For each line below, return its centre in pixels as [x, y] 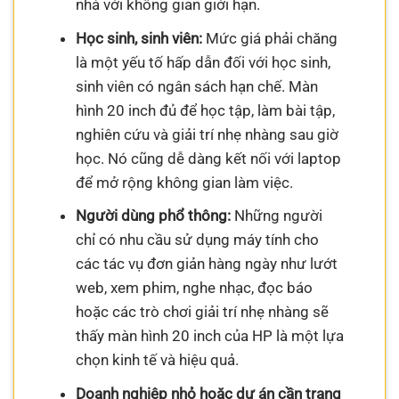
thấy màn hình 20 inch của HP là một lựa [209, 336]
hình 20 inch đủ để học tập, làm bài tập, [205, 110]
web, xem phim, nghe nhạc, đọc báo [194, 288]
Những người [276, 216]
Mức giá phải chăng [269, 38]
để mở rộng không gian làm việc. [184, 182]
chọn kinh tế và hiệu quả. [157, 360]
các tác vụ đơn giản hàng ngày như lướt [206, 264]
